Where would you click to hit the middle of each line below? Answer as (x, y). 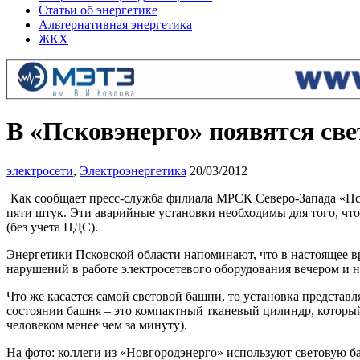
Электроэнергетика (133, 170)
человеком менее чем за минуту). (97, 325)
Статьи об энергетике (98, 10)
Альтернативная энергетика (115, 25)
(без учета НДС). (52, 227)
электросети (40, 170)
